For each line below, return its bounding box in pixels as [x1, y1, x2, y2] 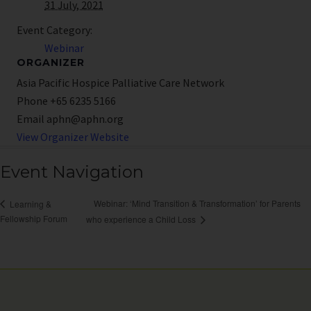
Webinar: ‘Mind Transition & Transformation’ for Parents [93, 197, 301, 210]
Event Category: [17, 23, 92, 37]
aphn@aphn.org [47, 112, 124, 126]
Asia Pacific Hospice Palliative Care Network [17, 76, 224, 90]
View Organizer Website [17, 130, 129, 144]
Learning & [8, 197, 51, 210]
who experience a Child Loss [85, 213, 198, 226]
